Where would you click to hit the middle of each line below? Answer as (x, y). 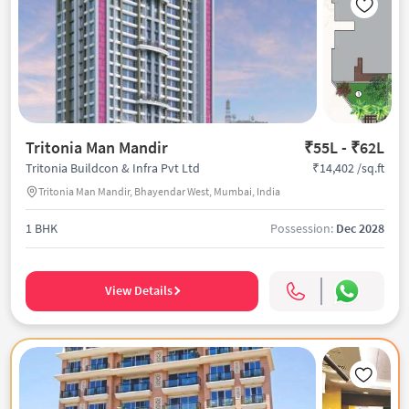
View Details (138, 290)
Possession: (303, 228)
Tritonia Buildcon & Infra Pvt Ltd (112, 168)
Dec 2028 (360, 228)
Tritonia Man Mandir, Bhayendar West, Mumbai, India (159, 191)
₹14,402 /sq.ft (348, 168)
